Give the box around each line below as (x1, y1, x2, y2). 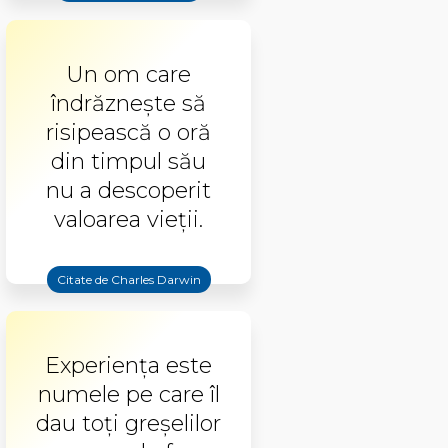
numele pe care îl (37, 381, 220, 408)
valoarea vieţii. (54, 206, 203, 233)
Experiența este (45, 352, 212, 379)
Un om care (66, 61, 191, 88)
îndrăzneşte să (51, 90, 206, 117)
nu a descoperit (46, 177, 211, 204)
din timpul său (51, 148, 206, 175)
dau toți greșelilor (36, 410, 221, 437)
